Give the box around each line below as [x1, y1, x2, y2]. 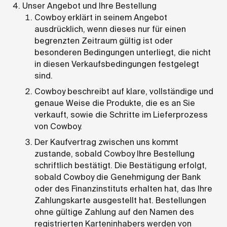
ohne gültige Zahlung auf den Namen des [34, 206, 194, 217]
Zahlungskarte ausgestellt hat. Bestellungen [34, 195, 206, 206]
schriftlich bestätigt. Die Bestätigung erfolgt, [34, 160, 207, 171]
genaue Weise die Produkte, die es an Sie [34, 97, 195, 108]
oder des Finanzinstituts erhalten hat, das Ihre [34, 183, 212, 194]
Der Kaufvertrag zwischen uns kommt [34, 136, 178, 147]
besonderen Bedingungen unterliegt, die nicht [34, 47, 211, 58]
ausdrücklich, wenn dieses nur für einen [34, 23, 186, 34]
